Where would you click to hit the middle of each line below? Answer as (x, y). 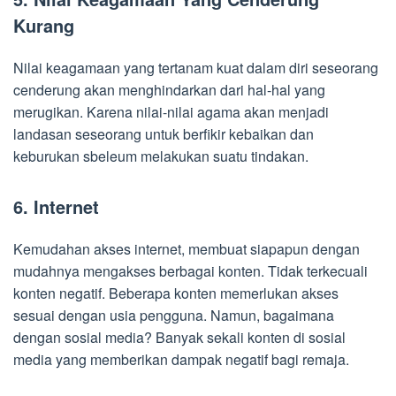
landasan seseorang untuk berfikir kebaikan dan (164, 133)
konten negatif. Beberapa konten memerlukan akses (176, 293)
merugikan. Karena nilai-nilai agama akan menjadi (171, 111)
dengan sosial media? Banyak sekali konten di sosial (179, 337)
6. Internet (56, 206)
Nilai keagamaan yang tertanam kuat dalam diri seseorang (196, 67)
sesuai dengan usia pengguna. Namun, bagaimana (174, 315)
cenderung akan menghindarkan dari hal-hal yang (169, 89)
